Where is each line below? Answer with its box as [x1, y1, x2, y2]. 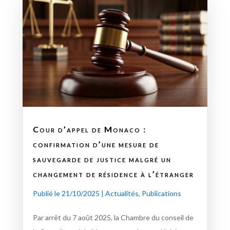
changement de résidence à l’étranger [32, 169, 194, 179]
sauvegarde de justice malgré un [32, 154, 171, 164]
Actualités [105, 189, 139, 198]
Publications [141, 189, 181, 198]
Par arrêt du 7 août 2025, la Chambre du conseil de [32, 213, 194, 222]
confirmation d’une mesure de [32, 139, 159, 149]
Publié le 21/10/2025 [32, 189, 100, 198]
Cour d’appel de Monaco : [32, 124, 146, 135]
